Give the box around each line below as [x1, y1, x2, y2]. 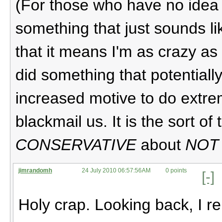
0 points [166, 166, 187, 174]
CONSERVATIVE [15, 135, 136, 154]
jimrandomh [18, 166, 52, 174]
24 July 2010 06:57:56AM [82, 166, 151, 174]
